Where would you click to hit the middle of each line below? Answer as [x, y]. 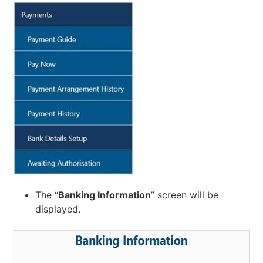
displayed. [58, 209]
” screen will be [185, 195]
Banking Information [104, 195]
